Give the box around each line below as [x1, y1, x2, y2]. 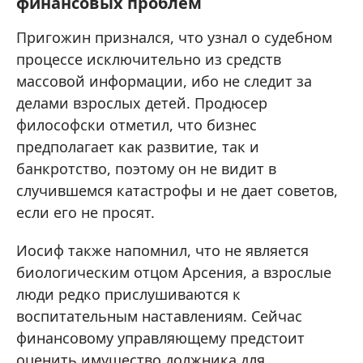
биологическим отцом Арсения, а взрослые [16, 263, 331, 283]
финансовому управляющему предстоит [16, 328, 305, 348]
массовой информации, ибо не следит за [16, 71, 312, 92]
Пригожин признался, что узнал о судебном [16, 28, 332, 48]
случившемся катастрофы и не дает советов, [16, 181, 338, 201]
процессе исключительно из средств [16, 49, 281, 70]
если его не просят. [16, 203, 155, 223]
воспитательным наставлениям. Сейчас [16, 306, 302, 327]
